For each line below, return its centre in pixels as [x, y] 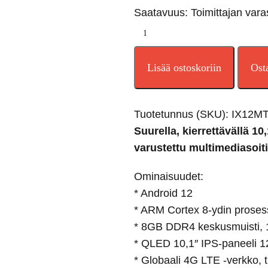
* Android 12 [163, 194]
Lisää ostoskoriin [184, 68]
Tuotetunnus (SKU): [183, 115]
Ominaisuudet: [169, 177]
